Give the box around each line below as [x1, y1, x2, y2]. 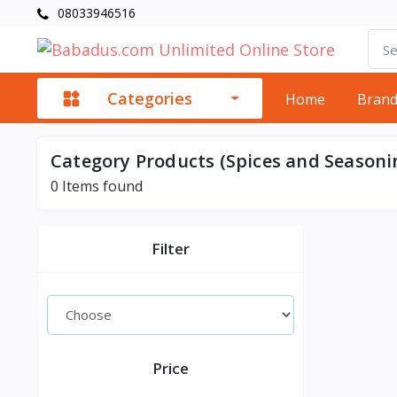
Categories [107, 87, 192, 109]
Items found [58, 176, 143, 196]
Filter [152, 238, 191, 259]
